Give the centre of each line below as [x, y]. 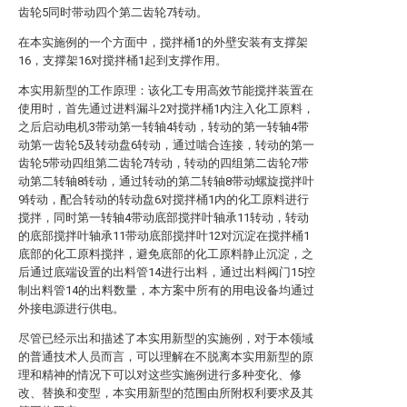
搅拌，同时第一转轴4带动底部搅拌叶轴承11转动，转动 [164, 218]
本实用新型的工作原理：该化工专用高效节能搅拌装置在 [166, 90]
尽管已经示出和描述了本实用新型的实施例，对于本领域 [166, 338]
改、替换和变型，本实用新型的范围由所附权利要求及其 [166, 393]
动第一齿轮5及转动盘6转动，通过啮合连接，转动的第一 [166, 145]
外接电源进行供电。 [71, 308]
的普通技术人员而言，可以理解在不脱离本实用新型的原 [166, 357]
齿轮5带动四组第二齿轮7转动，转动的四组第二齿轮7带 [164, 163]
